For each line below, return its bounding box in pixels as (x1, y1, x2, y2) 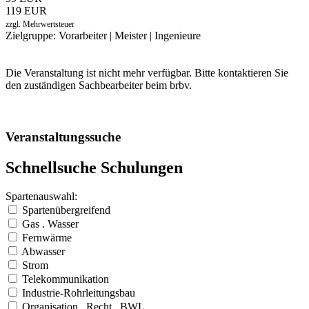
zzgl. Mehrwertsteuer (6, 19, 74, 29)
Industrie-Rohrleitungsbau (22, 287, 135, 299)
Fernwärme (22, 232, 72, 244)
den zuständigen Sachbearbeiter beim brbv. (6, 79, 192, 91)
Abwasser (21, 246, 65, 258)
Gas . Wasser (22, 218, 79, 230)
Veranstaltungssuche (6, 129, 121, 144)
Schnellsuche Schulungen (6, 158, 183, 177)
